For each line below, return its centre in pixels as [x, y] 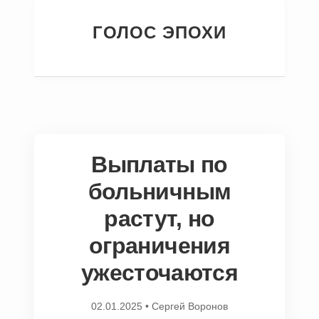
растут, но [159, 219]
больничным [159, 192]
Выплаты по [159, 164]
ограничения [159, 246]
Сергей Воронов [190, 306]
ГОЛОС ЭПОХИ [159, 32]
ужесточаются [159, 273]
